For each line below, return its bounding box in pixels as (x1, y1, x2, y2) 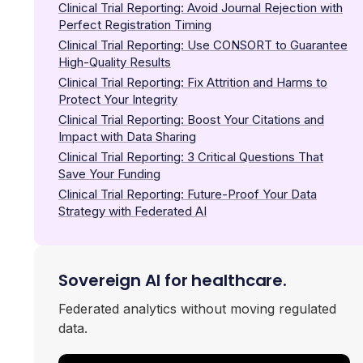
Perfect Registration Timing (58, 16, 211, 32)
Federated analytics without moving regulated (58, 300, 336, 317)
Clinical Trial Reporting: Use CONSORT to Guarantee (58, 36, 348, 53)
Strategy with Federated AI (58, 203, 207, 219)
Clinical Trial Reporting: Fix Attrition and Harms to (58, 74, 327, 90)
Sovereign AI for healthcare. (58, 268, 288, 292)
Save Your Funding (58, 165, 160, 181)
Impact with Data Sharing (58, 128, 196, 144)
